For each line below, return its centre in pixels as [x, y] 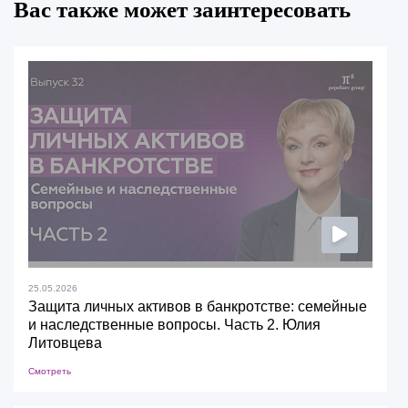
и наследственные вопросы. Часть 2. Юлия [174, 325]
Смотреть [50, 372]
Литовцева [65, 343]
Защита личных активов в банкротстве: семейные [198, 307]
